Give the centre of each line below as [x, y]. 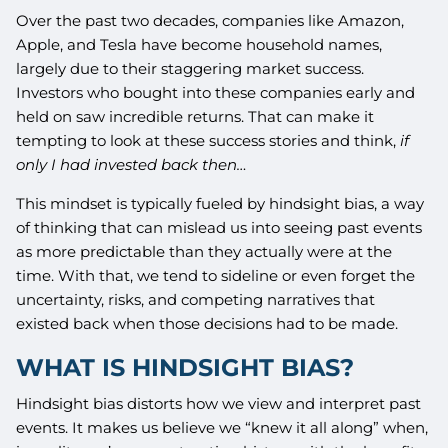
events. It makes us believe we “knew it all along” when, [222, 427]
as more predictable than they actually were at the [204, 252]
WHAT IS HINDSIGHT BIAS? [185, 368]
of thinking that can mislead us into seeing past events [219, 228]
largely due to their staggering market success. [190, 69]
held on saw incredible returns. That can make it [195, 117]
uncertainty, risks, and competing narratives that [196, 300]
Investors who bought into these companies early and [216, 93]
